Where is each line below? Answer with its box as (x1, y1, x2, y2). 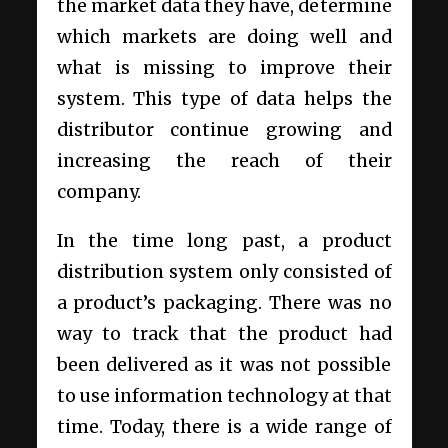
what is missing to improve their (56, 57, 392, 80)
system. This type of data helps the (56, 88, 392, 111)
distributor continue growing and (56, 119, 392, 142)
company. (56, 181, 141, 204)
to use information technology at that (56, 385, 392, 408)
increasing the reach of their (56, 150, 392, 173)
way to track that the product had (56, 323, 392, 346)
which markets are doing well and (56, 26, 392, 49)
